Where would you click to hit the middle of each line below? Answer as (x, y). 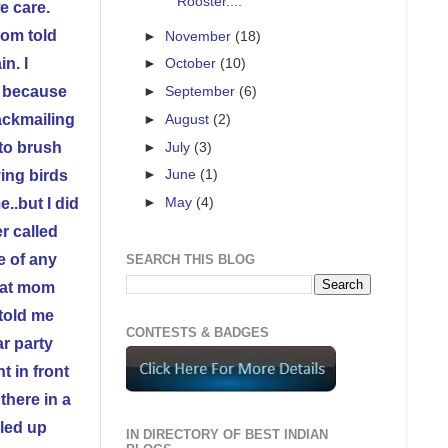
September (202, 91)
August (189, 118)
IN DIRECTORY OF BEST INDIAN (227, 435)
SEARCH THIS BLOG (190, 260)
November (200, 35)
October (193, 63)
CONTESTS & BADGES (197, 332)
